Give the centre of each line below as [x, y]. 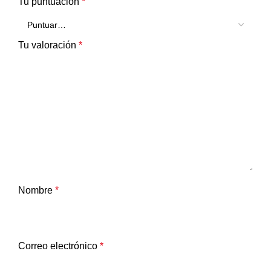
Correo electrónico [59, 246]
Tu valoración [48, 45]
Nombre [37, 191]
